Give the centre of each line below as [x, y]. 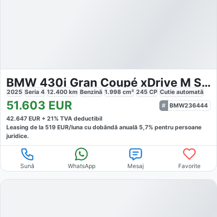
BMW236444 [189, 106]
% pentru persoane [175, 127]
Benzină [91, 92]
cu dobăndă [100, 127]
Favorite [190, 166]
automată [190, 92]
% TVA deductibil [78, 119]
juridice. [18, 136]
